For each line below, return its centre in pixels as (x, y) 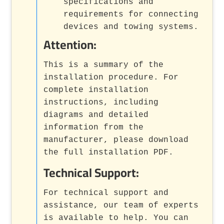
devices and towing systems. (131, 27)
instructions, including (101, 102)
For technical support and (106, 193)
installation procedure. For (111, 77)
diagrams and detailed (96, 115)
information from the (94, 127)
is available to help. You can (116, 218)
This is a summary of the (104, 65)
